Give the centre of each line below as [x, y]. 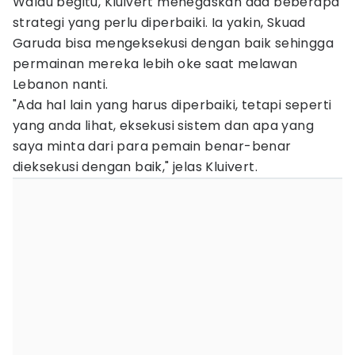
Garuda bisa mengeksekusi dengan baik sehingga [173, 43]
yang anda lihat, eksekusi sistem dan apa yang [163, 126]
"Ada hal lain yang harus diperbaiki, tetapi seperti [172, 105]
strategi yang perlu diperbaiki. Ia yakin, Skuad [159, 23]
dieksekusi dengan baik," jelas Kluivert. [135, 167]
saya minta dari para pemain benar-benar [152, 146]
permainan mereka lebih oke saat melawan [155, 64]
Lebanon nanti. [61, 84]
